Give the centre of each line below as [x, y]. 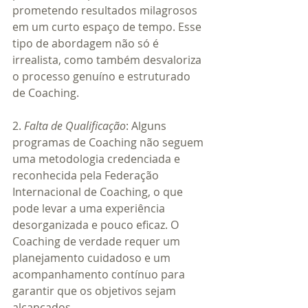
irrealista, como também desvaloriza [108, 59]
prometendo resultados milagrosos [106, 10]
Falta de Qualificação [75, 125]
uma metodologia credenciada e [98, 158]
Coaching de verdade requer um [98, 241]
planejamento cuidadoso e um [93, 257]
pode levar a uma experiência [90, 208]
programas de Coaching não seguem [109, 142]
